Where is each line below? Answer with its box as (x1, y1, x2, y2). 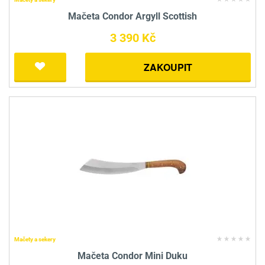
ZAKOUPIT (144, 60, 192, 74)
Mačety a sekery (14, 235, 56, 243)
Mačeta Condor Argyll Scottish (68, 10, 197, 22)
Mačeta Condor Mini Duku (77, 250, 188, 261)
